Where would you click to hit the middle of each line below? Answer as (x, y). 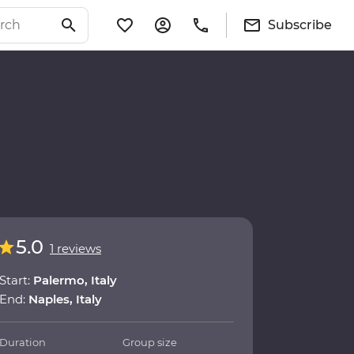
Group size (150, 343)
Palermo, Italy (75, 281)
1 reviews (75, 249)
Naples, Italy (65, 299)
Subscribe (300, 24)
